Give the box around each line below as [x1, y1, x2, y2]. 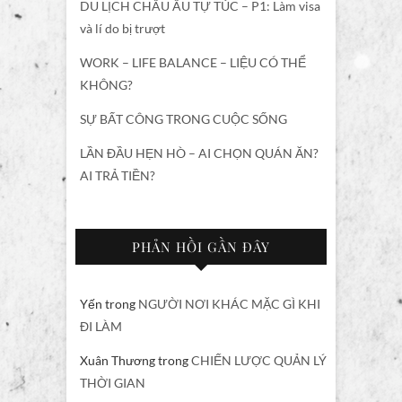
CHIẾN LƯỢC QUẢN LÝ [191, 352, 327, 368]
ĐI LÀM [80, 318, 122, 334]
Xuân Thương [80, 352, 155, 368]
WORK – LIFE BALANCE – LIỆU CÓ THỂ [80, 54, 306, 70]
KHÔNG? [80, 76, 133, 92]
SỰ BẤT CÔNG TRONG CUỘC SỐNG [80, 110, 287, 127]
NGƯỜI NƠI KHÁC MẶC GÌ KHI [138, 295, 320, 311]
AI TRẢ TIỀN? [80, 167, 155, 183]
